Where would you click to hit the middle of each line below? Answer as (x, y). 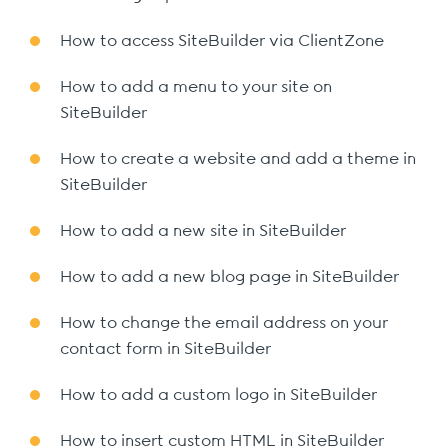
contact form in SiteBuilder (165, 349)
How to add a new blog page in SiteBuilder (229, 277)
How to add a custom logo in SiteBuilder (218, 395)
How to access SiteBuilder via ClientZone (222, 41)
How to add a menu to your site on (196, 87)
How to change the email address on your (224, 323)
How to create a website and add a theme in (238, 159)
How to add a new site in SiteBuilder (203, 231)
